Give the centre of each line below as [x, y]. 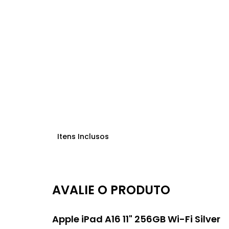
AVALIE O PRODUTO [111, 190]
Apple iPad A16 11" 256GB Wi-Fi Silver [136, 219]
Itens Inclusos [83, 136]
